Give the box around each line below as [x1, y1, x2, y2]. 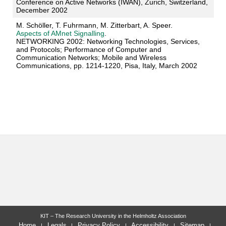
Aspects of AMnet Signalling [16, 29, 104, 37]
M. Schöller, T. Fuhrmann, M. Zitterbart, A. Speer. [16, 21, 175, 29]
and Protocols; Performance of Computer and [16, 45, 161, 53]
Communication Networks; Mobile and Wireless [16, 53, 166, 62]
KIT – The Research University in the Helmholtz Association [40, 212, 186, 219]
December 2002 [16, 6, 68, 14]
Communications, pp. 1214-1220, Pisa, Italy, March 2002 [16, 61, 197, 70]
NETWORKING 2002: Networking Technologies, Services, [16, 37, 200, 45]
